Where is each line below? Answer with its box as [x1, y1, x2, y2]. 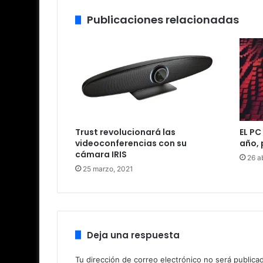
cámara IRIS [75, 148, 127, 160]
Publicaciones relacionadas [87, 12, 239, 28]
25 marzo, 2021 [83, 164, 133, 173]
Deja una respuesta [87, 228, 180, 241]
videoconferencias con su [75, 137, 187, 149]
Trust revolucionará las [75, 126, 176, 138]
